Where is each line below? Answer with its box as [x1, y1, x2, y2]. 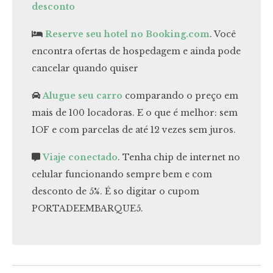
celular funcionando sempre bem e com [32, 168, 212, 180]
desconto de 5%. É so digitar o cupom [32, 185, 199, 197]
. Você [210, 28, 236, 40]
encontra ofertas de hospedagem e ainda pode [32, 45, 241, 57]
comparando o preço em [122, 90, 238, 101]
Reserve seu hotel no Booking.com [45, 28, 210, 40]
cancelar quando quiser [32, 62, 138, 74]
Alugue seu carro [43, 90, 122, 101]
